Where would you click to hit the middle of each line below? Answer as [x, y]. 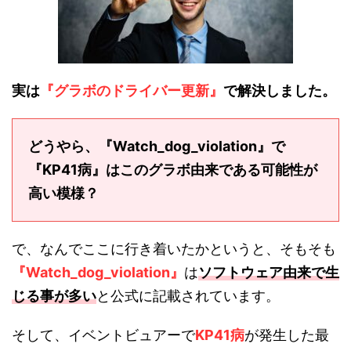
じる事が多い [54, 296]
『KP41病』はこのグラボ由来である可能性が [173, 170]
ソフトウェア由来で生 [269, 273]
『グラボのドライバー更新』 [132, 91]
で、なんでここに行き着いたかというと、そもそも [174, 249]
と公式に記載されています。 [188, 296]
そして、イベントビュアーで [103, 335]
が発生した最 [287, 335]
